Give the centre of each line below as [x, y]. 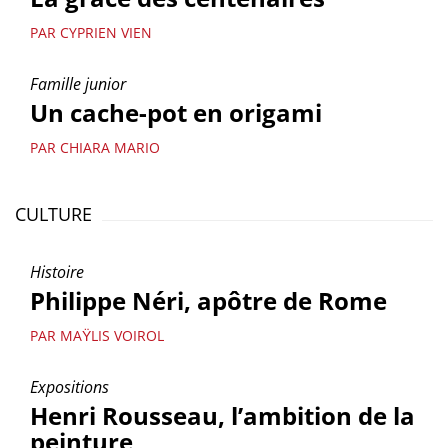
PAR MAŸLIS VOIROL [97, 335]
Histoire [57, 272]
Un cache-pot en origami [176, 112]
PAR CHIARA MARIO [95, 147]
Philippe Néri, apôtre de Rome [208, 300]
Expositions [69, 387]
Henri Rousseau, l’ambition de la [222, 415]
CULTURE [53, 214]
